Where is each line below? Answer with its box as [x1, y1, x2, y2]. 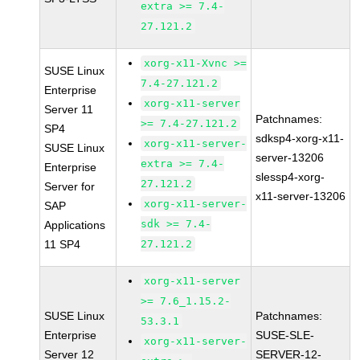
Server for [44, 180, 96, 193]
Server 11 [44, 103, 94, 116]
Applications [44, 219, 106, 231]
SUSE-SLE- [256, 329, 315, 342]
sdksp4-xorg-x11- [256, 132, 345, 145]
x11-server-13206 [256, 190, 346, 202]
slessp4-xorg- [256, 170, 325, 183]
